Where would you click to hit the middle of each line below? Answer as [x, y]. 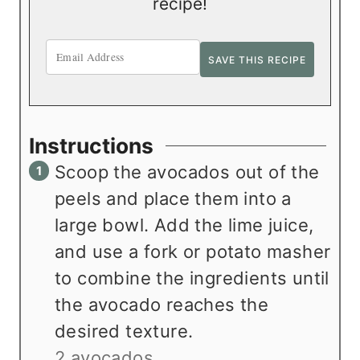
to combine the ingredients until [192, 278]
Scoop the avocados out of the [187, 172]
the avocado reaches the [162, 305]
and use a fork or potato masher [193, 252]
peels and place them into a [173, 199]
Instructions [91, 146]
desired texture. [124, 331]
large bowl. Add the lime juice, [184, 225]
